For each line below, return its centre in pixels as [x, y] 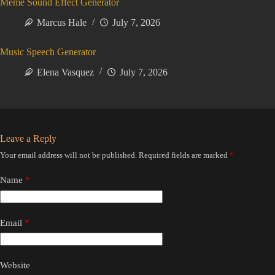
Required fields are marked [184, 155]
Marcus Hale [62, 23]
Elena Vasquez [65, 72]
